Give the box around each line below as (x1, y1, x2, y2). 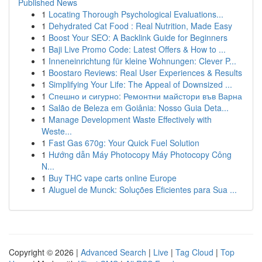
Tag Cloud (175, 246, 213, 258)
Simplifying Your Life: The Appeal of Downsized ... (49, 78, 232, 90)
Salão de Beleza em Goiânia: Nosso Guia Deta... (49, 102, 229, 113)
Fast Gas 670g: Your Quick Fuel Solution (49, 137, 199, 149)
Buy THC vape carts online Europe (49, 172, 177, 184)
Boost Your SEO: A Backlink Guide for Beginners (49, 32, 227, 43)
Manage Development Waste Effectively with (49, 113, 212, 125)
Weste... (42, 125, 72, 137)
